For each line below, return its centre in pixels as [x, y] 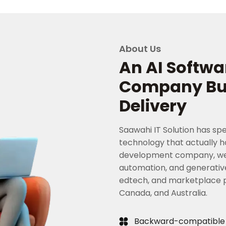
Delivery [153, 106]
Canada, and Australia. [163, 193]
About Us [140, 49]
